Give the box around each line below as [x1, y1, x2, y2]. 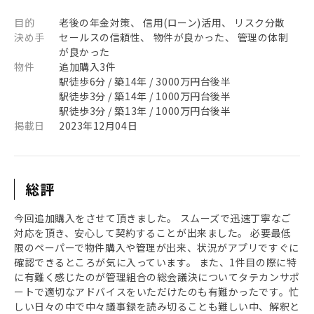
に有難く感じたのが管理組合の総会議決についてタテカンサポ [14, 270, 300, 284]
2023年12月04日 [59, 118, 138, 132]
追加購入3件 [59, 60, 116, 74]
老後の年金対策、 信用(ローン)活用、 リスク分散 [59, 15, 285, 29]
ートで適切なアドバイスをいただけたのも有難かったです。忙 [14, 285, 299, 299]
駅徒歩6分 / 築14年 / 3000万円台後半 [59, 74, 231, 88]
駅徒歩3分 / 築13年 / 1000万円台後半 [59, 104, 231, 118]
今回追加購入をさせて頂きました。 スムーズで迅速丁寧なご [14, 211, 292, 225]
